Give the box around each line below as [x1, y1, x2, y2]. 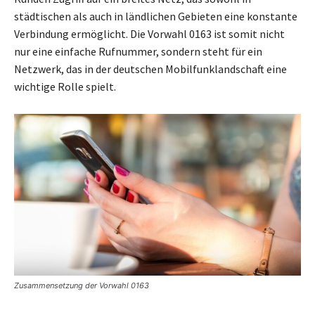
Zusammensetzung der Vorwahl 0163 [14, 281, 149, 291]
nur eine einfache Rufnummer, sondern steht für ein [14, 44, 262, 59]
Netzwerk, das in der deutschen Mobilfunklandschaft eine [14, 62, 287, 77]
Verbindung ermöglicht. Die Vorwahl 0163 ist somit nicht [14, 27, 285, 41]
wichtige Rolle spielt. [14, 79, 116, 94]
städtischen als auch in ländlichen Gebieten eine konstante [14, 9, 297, 24]
